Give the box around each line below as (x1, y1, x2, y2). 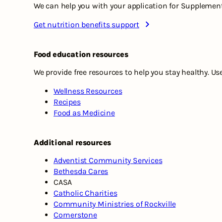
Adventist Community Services (54, 156, 163, 166)
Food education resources (34, 50, 128, 59)
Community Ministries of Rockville (54, 199, 176, 209)
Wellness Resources (54, 86, 122, 96)
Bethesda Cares (54, 166, 109, 176)
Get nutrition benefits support (34, 20, 139, 30)
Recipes (54, 97, 81, 107)
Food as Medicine (54, 108, 115, 118)
